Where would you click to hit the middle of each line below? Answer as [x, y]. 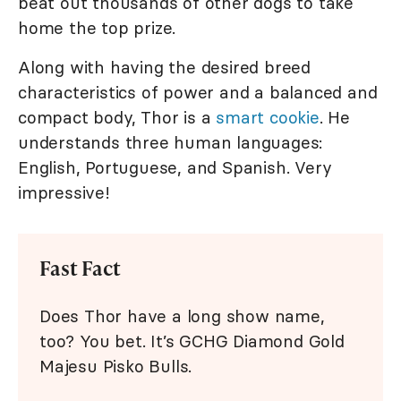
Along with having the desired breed [164, 68]
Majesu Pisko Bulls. [116, 367]
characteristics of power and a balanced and [198, 93]
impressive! [64, 193]
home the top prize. [97, 28]
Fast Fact [80, 269]
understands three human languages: [171, 143]
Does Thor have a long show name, [182, 316]
